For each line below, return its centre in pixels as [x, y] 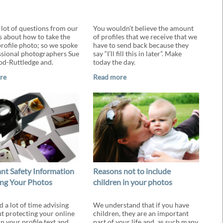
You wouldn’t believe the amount [143, 28]
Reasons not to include [132, 171]
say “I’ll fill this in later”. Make [137, 54]
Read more [110, 77]
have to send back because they [141, 45]
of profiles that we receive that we [145, 37]
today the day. [114, 62]
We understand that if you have [141, 205]
